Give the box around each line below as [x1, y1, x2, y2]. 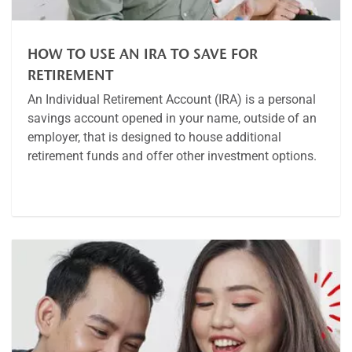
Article [37, 174, 75, 190]
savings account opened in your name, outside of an [27, 110, 317, 126]
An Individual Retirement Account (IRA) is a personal [27, 91, 316, 107]
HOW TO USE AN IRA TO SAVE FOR [27, 45, 258, 63]
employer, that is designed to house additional [27, 129, 281, 145]
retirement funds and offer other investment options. [27, 148, 317, 163]
